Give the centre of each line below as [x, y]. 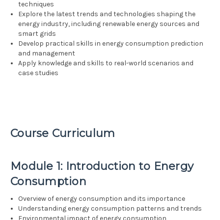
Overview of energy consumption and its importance [102, 199]
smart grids [37, 34]
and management [47, 54]
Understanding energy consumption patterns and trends [110, 209]
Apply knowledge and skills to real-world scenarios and [106, 63]
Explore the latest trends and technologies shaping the [107, 14]
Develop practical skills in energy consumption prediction [111, 44]
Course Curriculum [63, 134]
